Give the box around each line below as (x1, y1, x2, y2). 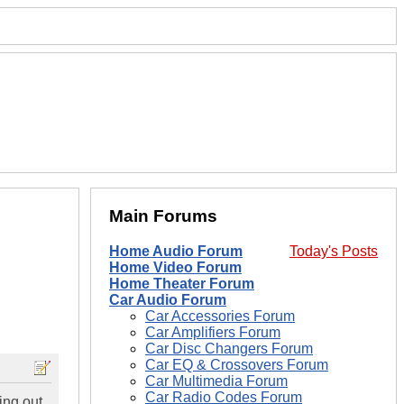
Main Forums (109, 207, 217, 226)
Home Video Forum (109, 260, 242, 276)
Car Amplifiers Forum (145, 325, 280, 341)
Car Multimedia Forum (145, 373, 288, 390)
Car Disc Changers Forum (145, 341, 313, 357)
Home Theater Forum (109, 276, 254, 292)
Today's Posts (289, 243, 378, 260)
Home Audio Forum (109, 243, 243, 260)
